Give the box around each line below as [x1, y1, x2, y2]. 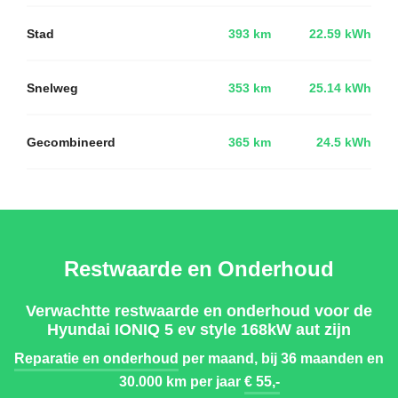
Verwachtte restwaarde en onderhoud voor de [26, 298, 372, 322]
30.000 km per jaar [118, 370, 244, 392]
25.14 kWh [309, 78, 371, 97]
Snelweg [27, 78, 78, 97]
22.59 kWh [309, 24, 371, 43]
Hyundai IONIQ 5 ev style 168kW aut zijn [47, 317, 351, 340]
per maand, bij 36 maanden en [179, 347, 384, 369]
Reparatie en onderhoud [14, 347, 179, 369]
